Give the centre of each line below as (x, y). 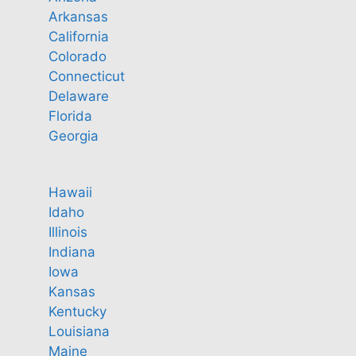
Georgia (74, 136)
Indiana (72, 252)
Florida (70, 116)
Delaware (79, 96)
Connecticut (87, 76)
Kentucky (77, 311)
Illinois (68, 232)
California (79, 37)
